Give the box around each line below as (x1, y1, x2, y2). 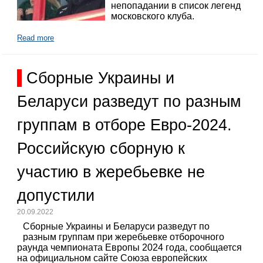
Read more (17, 33, 55, 42)
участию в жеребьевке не (17, 163, 205, 181)
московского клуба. (111, 11, 195, 22)
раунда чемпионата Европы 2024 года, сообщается (17, 242, 242, 253)
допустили (17, 186, 95, 204)
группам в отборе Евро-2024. (17, 116, 232, 134)
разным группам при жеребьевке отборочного (23, 232, 225, 242)
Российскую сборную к (17, 139, 186, 157)
